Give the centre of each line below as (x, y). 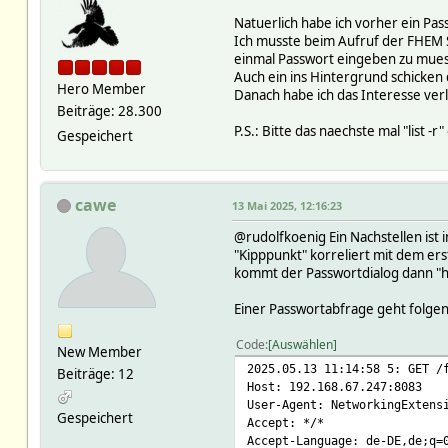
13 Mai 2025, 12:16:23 (286, 205)
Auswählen (302, 344)
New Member (99, 351)
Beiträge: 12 (95, 373)
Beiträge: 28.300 (109, 110)
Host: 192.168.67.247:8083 (334, 386)
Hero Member (101, 88)
